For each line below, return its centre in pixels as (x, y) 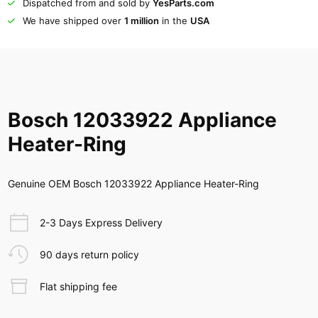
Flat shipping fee (78, 286)
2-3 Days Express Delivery (101, 223)
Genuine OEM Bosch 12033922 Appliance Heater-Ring (134, 184)
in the (174, 21)
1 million (141, 21)
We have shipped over (73, 21)
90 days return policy (89, 254)
